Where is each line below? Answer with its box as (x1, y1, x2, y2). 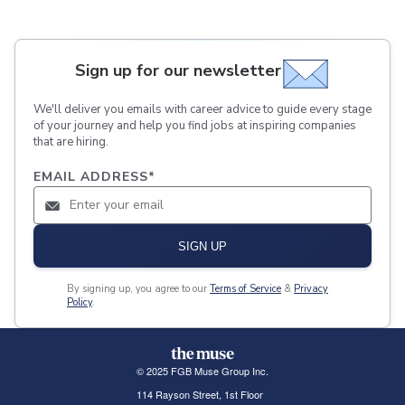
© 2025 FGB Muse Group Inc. (136, 363, 268, 379)
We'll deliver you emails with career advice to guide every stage (33, 101, 372, 118)
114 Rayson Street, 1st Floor (136, 387, 263, 402)
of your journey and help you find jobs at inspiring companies (33, 118, 356, 135)
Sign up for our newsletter (75, 59, 281, 81)
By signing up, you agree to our (67, 282, 207, 297)
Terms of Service (210, 282, 281, 297)
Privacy (294, 282, 328, 297)
